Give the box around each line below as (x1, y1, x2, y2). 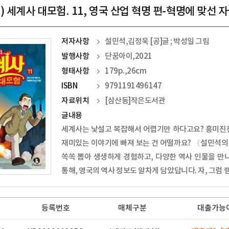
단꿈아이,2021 (105, 52, 152, 61)
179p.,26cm (105, 67, 147, 76)
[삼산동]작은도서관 (105, 97, 166, 105)
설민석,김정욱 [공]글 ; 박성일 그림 (105, 37, 210, 46)
